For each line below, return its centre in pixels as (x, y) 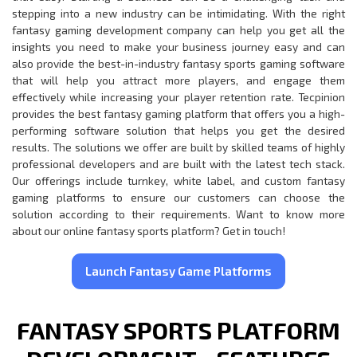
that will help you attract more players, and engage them (178, 80)
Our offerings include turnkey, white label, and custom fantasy (178, 180)
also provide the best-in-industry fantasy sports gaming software (178, 63)
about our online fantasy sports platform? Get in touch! (149, 230)
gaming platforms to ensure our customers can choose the (178, 197)
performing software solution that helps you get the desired (178, 130)
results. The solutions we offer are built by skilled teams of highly (178, 147)
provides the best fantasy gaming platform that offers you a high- (178, 113)
